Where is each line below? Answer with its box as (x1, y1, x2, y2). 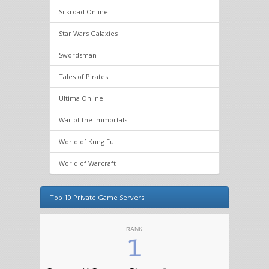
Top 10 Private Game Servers (50, 193, 145, 202)
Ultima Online (59, 94, 104, 103)
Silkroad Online (59, 7, 109, 16)
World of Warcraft (59, 159, 116, 168)
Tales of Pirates (59, 72, 109, 81)
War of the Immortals (59, 115, 128, 124)
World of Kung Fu (59, 137, 115, 146)
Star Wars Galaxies (59, 29, 118, 38)
